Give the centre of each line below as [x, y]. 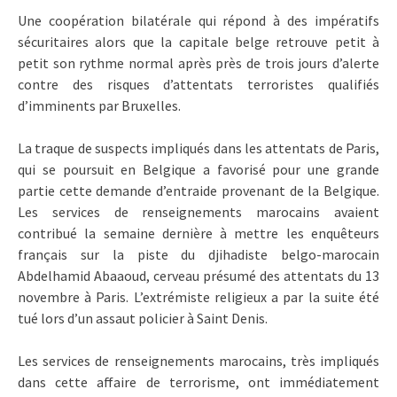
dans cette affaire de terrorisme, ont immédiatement [198, 381]
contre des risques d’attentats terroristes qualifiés [198, 84]
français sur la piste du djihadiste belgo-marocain [198, 254]
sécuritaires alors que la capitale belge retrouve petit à [198, 41]
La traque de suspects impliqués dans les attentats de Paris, [198, 148]
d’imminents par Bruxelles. [99, 105]
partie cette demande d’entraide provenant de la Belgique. [198, 190]
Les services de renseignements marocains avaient [198, 211]
